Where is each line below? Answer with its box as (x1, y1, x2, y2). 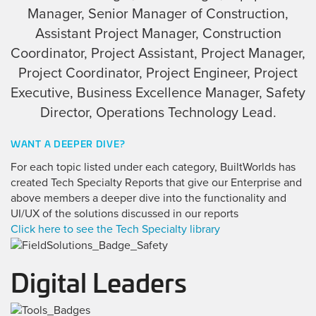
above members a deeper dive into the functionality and (11, 190, 286, 205)
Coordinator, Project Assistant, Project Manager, (11, 44, 305, 62)
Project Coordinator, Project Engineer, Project (18, 64, 298, 82)
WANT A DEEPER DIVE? (11, 135, 126, 150)
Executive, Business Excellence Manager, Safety (11, 84, 305, 102)
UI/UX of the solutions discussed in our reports (11, 206, 238, 221)
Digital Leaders (11, 261, 187, 300)
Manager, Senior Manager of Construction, (28, 5, 288, 23)
